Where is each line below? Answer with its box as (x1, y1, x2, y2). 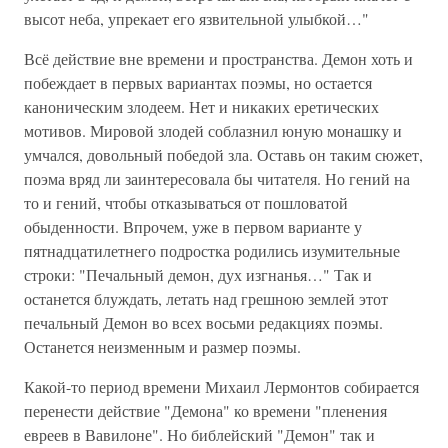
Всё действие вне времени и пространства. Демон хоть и (24, 48, 413, 69)
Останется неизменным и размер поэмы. (24, 336, 301, 357)
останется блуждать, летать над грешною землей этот (24, 288, 388, 309)
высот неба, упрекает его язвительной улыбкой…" (24, 8, 369, 29)
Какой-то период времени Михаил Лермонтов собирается (24, 376, 419, 397)
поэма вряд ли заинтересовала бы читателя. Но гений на (24, 168, 410, 189)
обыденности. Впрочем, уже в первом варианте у (24, 216, 362, 237)
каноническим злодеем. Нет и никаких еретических (24, 96, 379, 117)
